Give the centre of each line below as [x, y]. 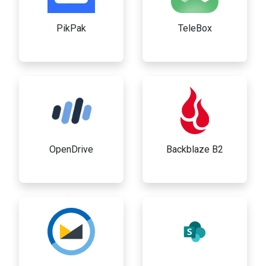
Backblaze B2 [195, 150]
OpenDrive [71, 150]
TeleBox [195, 28]
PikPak [71, 28]
